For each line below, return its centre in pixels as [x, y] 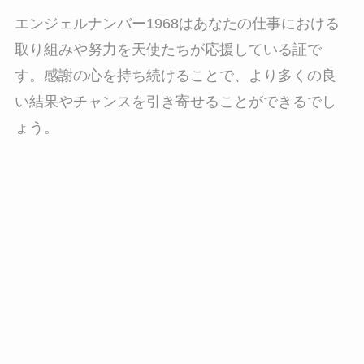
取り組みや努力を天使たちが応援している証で [168, 50]
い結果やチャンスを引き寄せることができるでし [175, 102]
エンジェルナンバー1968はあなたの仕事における [177, 24]
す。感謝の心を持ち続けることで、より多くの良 [175, 76]
